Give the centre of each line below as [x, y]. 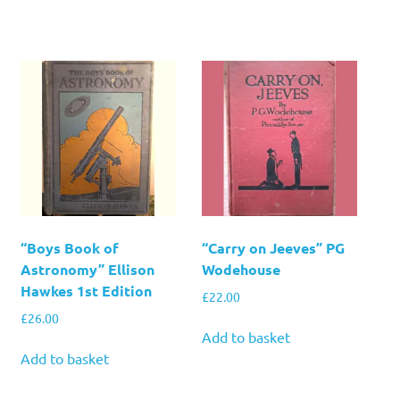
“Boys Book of [69, 247]
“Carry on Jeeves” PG [274, 247]
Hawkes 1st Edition [86, 290]
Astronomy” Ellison [87, 269]
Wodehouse [242, 269]
